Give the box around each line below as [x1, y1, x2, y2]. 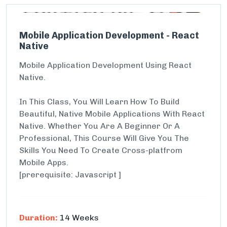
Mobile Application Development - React [19, 30, 199, 41]
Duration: [19, 213, 58, 222]
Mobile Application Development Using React [19, 60, 192, 70]
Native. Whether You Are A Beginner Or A [19, 121, 180, 131]
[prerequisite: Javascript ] [19, 170, 121, 179]
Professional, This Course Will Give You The [19, 133, 189, 143]
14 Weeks [58, 213, 99, 222]
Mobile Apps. [19, 158, 68, 167]
